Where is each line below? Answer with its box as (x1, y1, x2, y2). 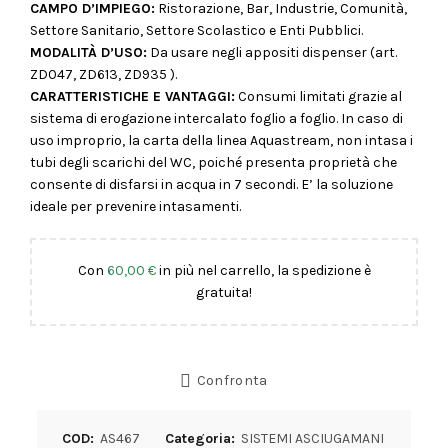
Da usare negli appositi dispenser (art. (147, 44, 397, 61)
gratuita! (196, 284, 252, 301)
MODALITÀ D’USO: (30, 44, 147, 61)
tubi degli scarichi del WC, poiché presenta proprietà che (30, 154, 397, 171)
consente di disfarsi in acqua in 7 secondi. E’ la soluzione (30, 176, 393, 193)
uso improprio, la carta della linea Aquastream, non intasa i (30, 132, 413, 149)
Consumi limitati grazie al (235, 88, 402, 105)
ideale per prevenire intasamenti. (30, 198, 244, 215)
